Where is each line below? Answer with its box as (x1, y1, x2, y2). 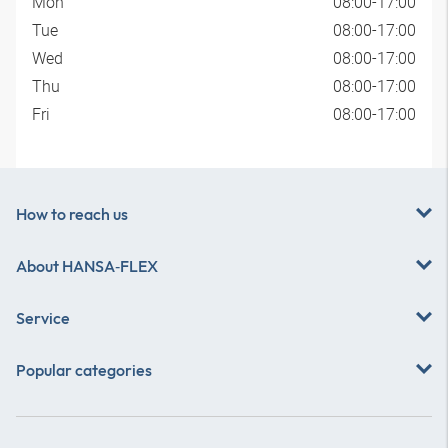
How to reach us (16, 204, 128, 224)
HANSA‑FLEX (62, 256, 158, 276)
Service (16, 308, 70, 328)
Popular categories (16, 360, 152, 380)
